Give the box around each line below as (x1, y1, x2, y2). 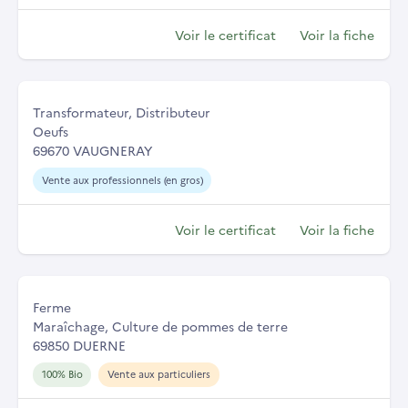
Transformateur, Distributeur (33, 102, 210, 121)
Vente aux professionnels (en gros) (41, 172, 203, 187)
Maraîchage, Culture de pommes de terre (33, 316, 288, 335)
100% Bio (41, 367, 83, 382)
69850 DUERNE (33, 335, 126, 354)
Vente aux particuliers (107, 367, 210, 382)
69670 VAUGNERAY (33, 140, 152, 159)
